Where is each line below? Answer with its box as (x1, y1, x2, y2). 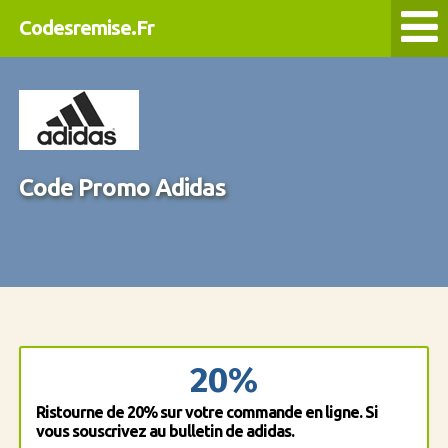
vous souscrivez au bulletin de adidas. (35, 422, 294, 440)
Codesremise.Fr (18, 16, 154, 39)
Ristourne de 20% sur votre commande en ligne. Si (35, 403, 378, 421)
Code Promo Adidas (18, 174, 226, 201)
